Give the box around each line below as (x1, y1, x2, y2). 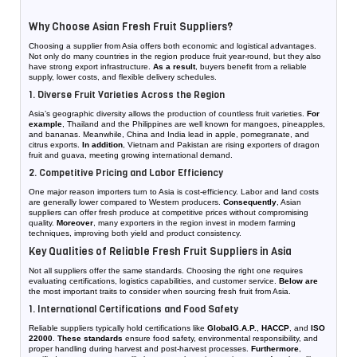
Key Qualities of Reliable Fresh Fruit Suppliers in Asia (29, 245, 292, 259)
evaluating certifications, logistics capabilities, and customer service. (29, 277, 279, 286)
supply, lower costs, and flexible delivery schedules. (29, 73, 217, 82)
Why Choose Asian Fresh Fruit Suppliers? (29, 20, 233, 34)
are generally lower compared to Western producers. (29, 198, 223, 207)
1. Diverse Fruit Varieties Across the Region (29, 88, 225, 102)
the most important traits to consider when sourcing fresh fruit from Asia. (29, 287, 291, 296)
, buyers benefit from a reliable (195, 62, 307, 72)
